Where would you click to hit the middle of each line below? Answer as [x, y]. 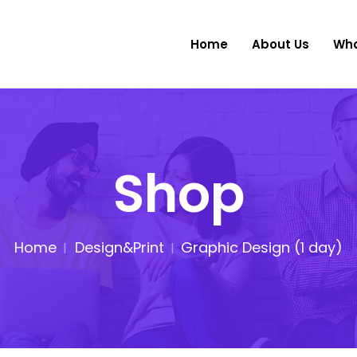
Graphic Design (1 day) [262, 247]
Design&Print [120, 247]
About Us [280, 44]
